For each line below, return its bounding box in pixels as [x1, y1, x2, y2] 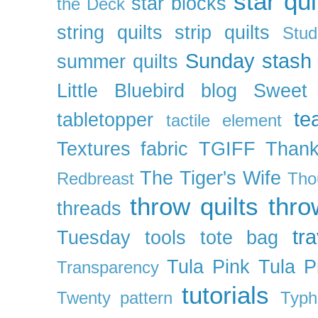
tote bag [199, 226, 279, 248]
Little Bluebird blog [57, 79, 237, 102]
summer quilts [57, 50, 178, 72]
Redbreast [57, 169, 134, 188]
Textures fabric [57, 138, 189, 160]
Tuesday [57, 226, 131, 248]
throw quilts [130, 192, 259, 220]
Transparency [57, 258, 159, 277]
